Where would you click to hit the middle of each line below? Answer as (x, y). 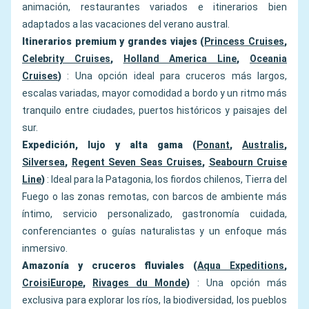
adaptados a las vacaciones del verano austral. (126, 24)
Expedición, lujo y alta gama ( (109, 145)
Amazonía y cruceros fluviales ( (110, 266)
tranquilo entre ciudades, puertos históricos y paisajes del (154, 111)
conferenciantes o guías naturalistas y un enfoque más (154, 231)
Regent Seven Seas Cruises (137, 162)
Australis (263, 145)
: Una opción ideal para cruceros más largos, (174, 76)
